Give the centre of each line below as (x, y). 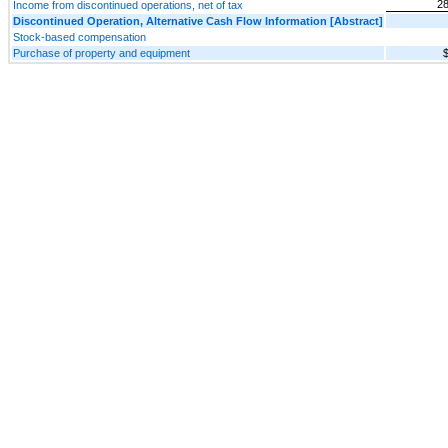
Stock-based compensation (79, 37)
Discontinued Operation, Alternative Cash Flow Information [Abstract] (198, 21)
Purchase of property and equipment (101, 53)
